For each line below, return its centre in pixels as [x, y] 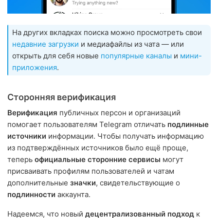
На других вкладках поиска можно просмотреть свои [107, 33]
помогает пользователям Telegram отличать [87, 125]
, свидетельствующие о [138, 183]
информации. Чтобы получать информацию [125, 136]
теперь [21, 160]
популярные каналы [136, 56]
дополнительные [39, 183]
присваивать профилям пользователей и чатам [91, 171]
